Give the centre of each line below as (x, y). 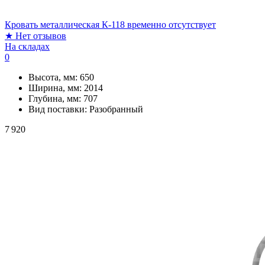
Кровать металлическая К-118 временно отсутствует (110, 24)
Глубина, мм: (56, 98)
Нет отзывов (41, 35)
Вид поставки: (59, 109)
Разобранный (116, 109)
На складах (27, 46)
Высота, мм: (54, 77)
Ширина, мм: (56, 88)
